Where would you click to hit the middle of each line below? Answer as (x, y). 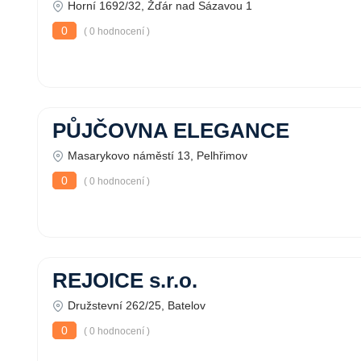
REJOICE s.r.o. (125, 280)
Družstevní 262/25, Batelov (137, 305)
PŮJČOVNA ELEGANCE (171, 131)
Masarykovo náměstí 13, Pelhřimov (158, 156)
